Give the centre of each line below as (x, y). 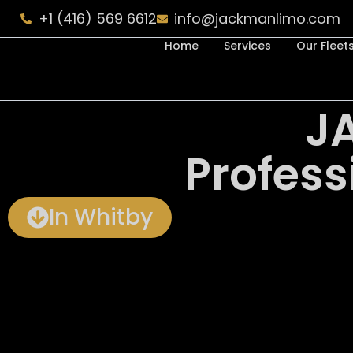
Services (247, 46)
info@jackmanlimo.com (257, 19)
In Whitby (101, 217)
